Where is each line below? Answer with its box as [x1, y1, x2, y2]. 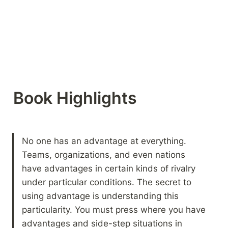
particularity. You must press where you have [22, 204, 206, 215]
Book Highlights [13, 88, 141, 108]
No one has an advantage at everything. [22, 135, 187, 146]
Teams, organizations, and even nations [22, 149, 186, 160]
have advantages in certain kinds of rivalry [22, 162, 196, 174]
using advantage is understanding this [22, 190, 179, 201]
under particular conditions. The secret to [22, 176, 192, 187]
